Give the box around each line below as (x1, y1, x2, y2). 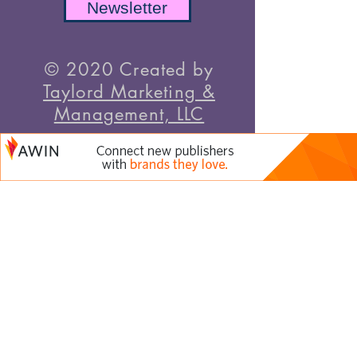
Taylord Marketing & (43, 80, 215, 103)
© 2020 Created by (44, 57, 214, 80)
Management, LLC (53, 102, 205, 125)
